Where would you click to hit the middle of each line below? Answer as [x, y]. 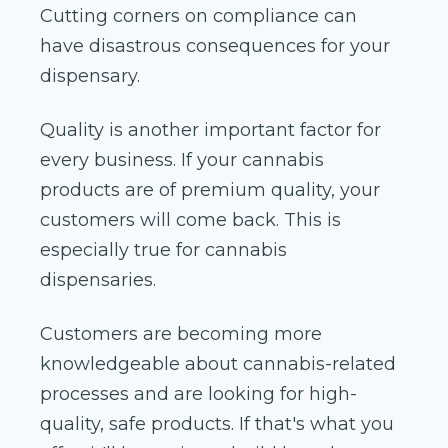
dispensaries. [98, 279]
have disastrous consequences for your [215, 45]
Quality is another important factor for [210, 129]
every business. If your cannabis [182, 159]
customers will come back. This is [190, 219]
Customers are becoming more [181, 333]
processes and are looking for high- [198, 393]
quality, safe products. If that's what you [217, 423]
